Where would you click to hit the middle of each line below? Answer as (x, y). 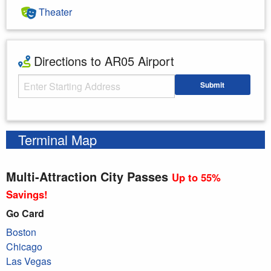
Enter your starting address (66, 108)
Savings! (27, 194)
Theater (54, 11)
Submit (213, 85)
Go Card (25, 213)
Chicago (24, 246)
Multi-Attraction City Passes (87, 176)
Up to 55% (196, 177)
